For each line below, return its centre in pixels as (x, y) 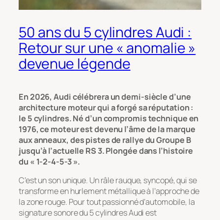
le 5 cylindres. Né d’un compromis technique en (109, 118)
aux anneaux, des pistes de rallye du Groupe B (105, 140)
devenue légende (75, 64)
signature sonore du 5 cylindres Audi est (88, 213)
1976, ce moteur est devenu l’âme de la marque (107, 129)
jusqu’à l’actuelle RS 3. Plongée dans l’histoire (106, 151)
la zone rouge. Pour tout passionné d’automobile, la (107, 202)
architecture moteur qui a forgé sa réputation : (106, 107)
